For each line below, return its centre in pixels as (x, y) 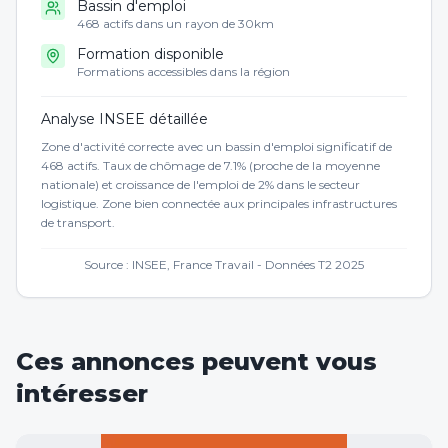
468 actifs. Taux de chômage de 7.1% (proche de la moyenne (210, 165)
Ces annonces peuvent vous (196, 361)
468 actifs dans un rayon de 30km (175, 23)
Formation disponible (150, 54)
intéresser (82, 393)
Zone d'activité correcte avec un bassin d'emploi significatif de (216, 146)
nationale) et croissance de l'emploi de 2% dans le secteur (200, 184)
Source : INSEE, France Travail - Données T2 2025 (224, 264)
